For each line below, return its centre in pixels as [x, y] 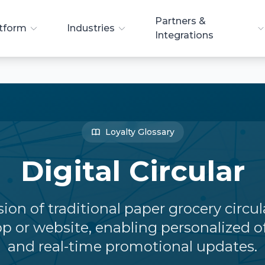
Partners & [181, 21]
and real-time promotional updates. [132, 246]
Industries [91, 28]
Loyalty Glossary [140, 132]
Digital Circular [132, 171]
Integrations [185, 35]
